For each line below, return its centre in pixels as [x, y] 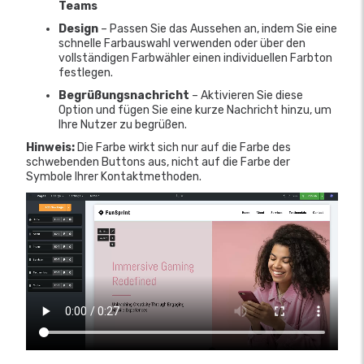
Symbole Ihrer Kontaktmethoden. [115, 177]
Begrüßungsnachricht [124, 95]
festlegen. [86, 73]
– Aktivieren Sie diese [246, 95]
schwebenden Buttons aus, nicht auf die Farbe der [158, 162]
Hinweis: [50, 147]
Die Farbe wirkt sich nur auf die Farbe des [183, 147]
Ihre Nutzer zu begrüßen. [124, 125]
